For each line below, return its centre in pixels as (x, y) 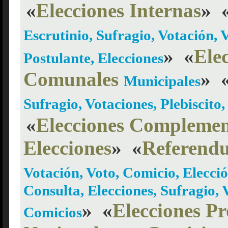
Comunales (71, 79)
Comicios (53, 212)
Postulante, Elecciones (93, 58)
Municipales (162, 81)
